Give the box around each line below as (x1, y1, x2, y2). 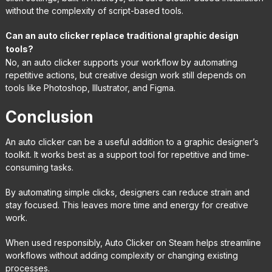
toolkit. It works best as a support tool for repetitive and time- (5, 149, 250, 160)
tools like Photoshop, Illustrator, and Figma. (5, 82, 175, 93)
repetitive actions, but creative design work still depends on (5, 69, 246, 80)
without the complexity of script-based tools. (5, 5, 183, 16)
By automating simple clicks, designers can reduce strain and (5, 186, 250, 197)
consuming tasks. (5, 161, 73, 172)
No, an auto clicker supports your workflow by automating (5, 56, 237, 67)
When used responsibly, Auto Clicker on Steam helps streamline (5, 237, 261, 248)
